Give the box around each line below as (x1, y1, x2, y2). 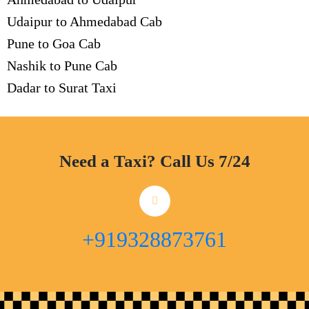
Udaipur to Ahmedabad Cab (7, 14, 162, 29)
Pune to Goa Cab (7, 36, 101, 51)
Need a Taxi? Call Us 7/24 (59, 152, 250, 170)
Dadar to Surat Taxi (7, 80, 117, 95)
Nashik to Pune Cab (7, 58, 117, 73)
